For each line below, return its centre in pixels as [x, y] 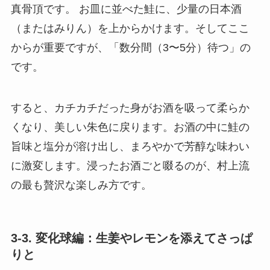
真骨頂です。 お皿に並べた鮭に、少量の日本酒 [126, 9]
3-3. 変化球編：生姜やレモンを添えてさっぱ [131, 238]
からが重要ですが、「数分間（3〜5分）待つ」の [130, 48]
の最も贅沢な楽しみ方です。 [81, 185]
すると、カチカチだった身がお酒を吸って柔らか [130, 108]
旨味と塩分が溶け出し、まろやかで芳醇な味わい [130, 147]
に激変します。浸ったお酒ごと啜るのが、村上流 [130, 166]
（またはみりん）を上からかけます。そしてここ [130, 29]
